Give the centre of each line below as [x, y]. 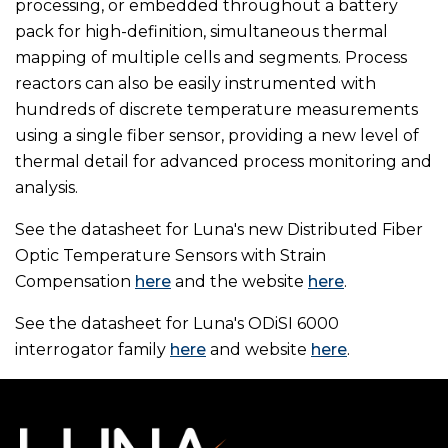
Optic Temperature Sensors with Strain [170, 255]
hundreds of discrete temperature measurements [216, 109]
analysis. [46, 187]
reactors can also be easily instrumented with [195, 83]
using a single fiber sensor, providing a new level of [217, 135]
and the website [239, 281]
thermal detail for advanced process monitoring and [223, 161]
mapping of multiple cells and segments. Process [211, 57]
